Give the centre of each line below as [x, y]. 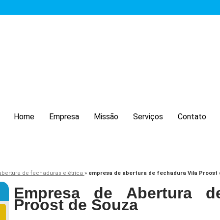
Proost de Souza [76, 205]
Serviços [148, 117]
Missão [106, 117]
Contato [192, 117]
